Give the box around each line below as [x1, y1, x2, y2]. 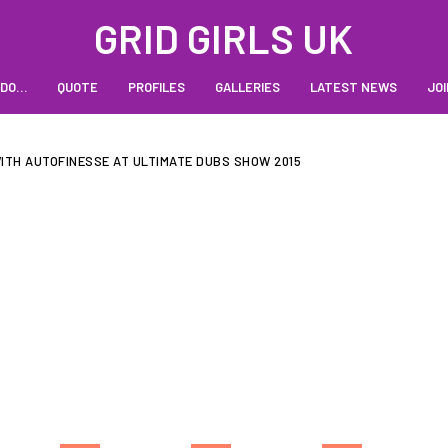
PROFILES [127, 79, 185, 95]
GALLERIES [214, 79, 280, 95]
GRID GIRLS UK [94, 13, 354, 62]
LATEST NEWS [309, 79, 397, 95]
